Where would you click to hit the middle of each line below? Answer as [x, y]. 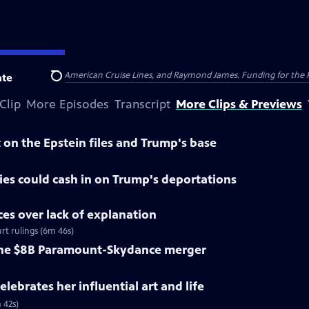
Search [67, 83]
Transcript [142, 104]
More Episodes [68, 104]
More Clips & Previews [239, 104]
